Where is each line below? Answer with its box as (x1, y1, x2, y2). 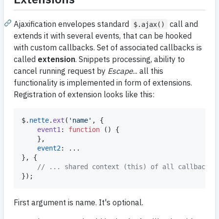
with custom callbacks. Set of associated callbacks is (14, 42, 202, 52)
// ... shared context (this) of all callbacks (37, 162, 213, 171)
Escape (108, 66, 133, 76)
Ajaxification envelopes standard (14, 19, 131, 29)
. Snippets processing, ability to (75, 54, 185, 64)
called (14, 54, 38, 64)
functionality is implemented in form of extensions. (14, 77, 192, 88)
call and (167, 19, 198, 29)
